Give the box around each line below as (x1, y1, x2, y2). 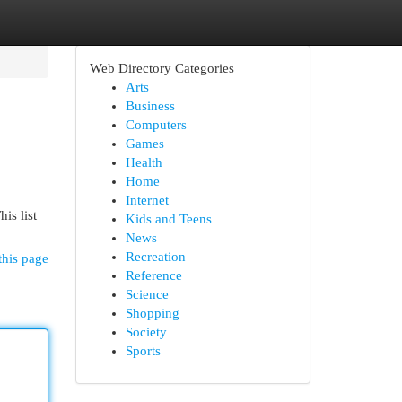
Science (125, 287, 169, 301)
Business (125, 99, 175, 113)
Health (125, 155, 162, 170)
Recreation (125, 249, 186, 264)
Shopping (125, 306, 179, 320)
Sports (125, 344, 161, 358)
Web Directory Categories (89, 61, 234, 75)
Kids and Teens (125, 212, 212, 226)
